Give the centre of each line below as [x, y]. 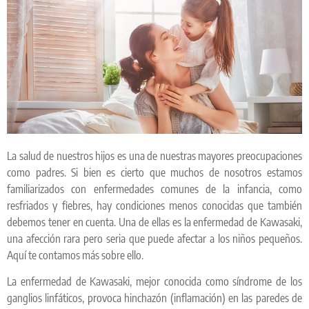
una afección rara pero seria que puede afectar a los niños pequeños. [154, 239]
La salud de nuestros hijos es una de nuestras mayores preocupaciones [154, 156]
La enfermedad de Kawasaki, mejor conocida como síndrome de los [154, 282]
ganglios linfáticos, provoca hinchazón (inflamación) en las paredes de [154, 298]
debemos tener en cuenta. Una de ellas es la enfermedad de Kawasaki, [154, 222]
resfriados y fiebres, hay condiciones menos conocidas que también [154, 206]
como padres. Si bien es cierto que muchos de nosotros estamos [154, 172]
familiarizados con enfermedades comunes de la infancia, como [154, 189]
